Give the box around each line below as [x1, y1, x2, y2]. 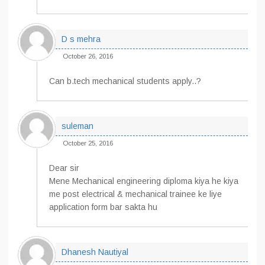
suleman [62, 121, 93, 131]
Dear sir [49, 163, 79, 173]
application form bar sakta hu [49, 202, 157, 212]
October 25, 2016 [63, 140, 113, 147]
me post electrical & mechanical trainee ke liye [49, 189, 222, 199]
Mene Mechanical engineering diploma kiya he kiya [49, 176, 238, 186]
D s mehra [62, 34, 101, 44]
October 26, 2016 [63, 53, 113, 60]
